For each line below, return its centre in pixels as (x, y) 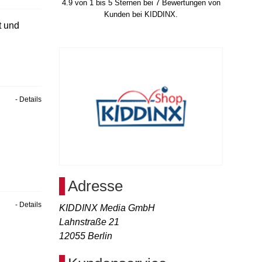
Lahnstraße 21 (89, 222)
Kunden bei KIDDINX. (141, 14)
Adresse (95, 186)
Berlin (100, 236)
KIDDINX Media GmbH (107, 208)
